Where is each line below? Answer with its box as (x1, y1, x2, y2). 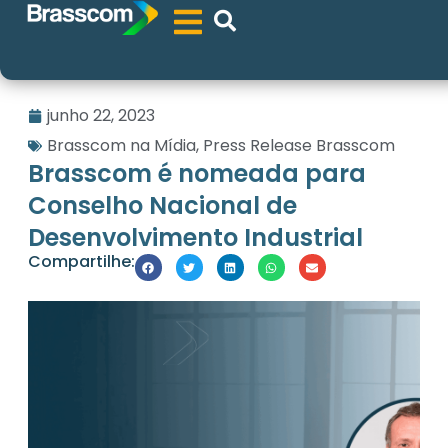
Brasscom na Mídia (46, 134, 196, 158)
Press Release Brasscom (202, 134, 395, 158)
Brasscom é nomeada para (27, 157, 366, 191)
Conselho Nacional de (27, 189, 297, 223)
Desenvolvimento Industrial (27, 221, 363, 255)
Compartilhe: (27, 250, 135, 274)
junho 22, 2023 (46, 104, 155, 128)
